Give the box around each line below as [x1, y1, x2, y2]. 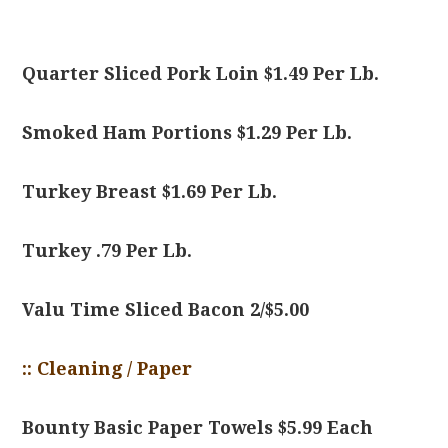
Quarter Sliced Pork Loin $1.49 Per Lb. [22, 63, 380, 84]
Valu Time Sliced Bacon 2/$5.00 [22, 299, 310, 320]
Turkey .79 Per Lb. [22, 240, 193, 261]
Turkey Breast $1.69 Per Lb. [22, 181, 278, 202]
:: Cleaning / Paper [22, 358, 193, 379]
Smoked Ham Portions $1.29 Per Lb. [22, 122, 353, 143]
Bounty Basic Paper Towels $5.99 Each [22, 417, 374, 438]
